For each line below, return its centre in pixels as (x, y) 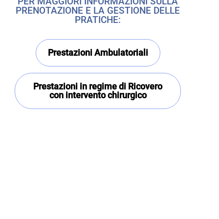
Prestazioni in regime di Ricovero (98, 87)
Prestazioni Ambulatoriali (98, 53)
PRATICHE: (98, 20)
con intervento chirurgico (98, 95)
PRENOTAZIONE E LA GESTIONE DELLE (98, 11)
